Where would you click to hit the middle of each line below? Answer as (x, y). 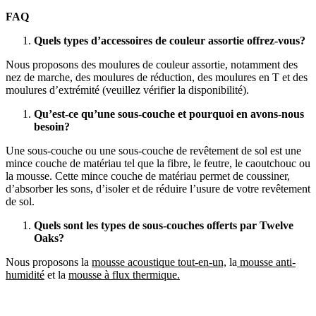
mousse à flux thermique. (124, 275)
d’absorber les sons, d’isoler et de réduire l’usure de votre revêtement (158, 189)
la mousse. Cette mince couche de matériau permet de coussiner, (148, 176)
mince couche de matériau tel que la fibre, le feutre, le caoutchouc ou (158, 164)
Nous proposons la (49, 262)
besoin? (52, 127)
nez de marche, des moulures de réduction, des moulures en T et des (157, 78)
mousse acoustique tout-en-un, (159, 262)
